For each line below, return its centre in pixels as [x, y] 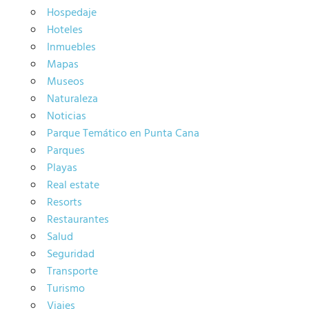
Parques [66, 151]
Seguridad [70, 254]
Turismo [66, 289]
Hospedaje [71, 13]
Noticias [66, 116]
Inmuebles [71, 47]
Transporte [72, 271]
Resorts [64, 202]
